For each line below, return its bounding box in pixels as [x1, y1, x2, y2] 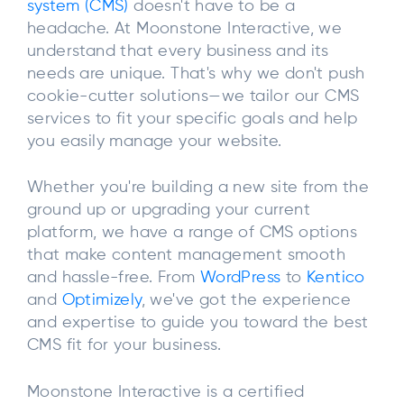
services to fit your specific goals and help [27, 110, 358, 127]
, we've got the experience [141, 292, 352, 309]
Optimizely [61, 292, 142, 309]
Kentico [307, 270, 365, 287]
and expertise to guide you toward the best [27, 315, 369, 332]
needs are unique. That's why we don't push [27, 65, 365, 82]
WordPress [199, 270, 281, 287]
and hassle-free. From [27, 270, 200, 287]
